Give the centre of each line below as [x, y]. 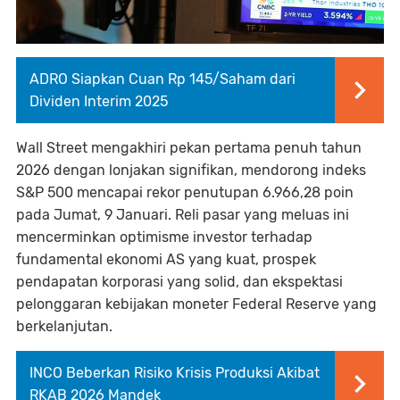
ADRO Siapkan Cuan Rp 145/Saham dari [162, 79]
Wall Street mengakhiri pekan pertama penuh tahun [189, 148]
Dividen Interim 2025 [99, 102]
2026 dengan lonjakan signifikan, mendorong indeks [191, 171]
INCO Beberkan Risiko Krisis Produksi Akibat [175, 373]
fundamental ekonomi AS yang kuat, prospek [166, 260]
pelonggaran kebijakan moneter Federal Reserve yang [196, 304]
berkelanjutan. [64, 327]
